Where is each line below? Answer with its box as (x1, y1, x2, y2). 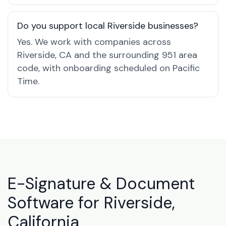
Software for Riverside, (8, 192, 175, 213)
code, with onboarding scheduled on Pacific (17, 62, 200, 74)
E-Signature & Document (8, 173, 195, 194)
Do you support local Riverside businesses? (17, 20, 198, 32)
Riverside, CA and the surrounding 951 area (17, 49, 197, 61)
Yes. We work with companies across (17, 36, 171, 48)
